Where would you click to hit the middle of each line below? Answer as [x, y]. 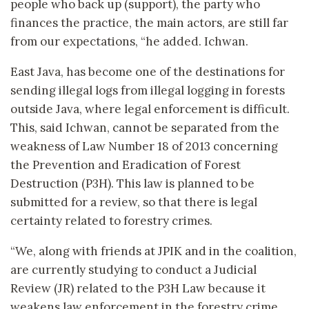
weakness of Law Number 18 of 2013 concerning [144, 147]
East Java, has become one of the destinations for [148, 72]
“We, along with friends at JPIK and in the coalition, [153, 251]
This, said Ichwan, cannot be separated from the [145, 128]
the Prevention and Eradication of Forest [126, 165]
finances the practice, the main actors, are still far [149, 23]
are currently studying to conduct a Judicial [133, 270]
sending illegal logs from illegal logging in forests [148, 91]
